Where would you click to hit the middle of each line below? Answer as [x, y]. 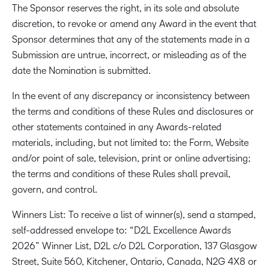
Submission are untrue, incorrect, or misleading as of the [129, 55]
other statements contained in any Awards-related [117, 127]
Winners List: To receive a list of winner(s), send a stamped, [134, 215]
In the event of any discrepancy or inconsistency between [131, 96]
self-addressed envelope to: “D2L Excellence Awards [122, 230]
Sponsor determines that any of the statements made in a [131, 39]
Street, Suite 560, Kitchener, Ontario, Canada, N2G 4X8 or [134, 261]
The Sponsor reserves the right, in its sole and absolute [125, 8]
